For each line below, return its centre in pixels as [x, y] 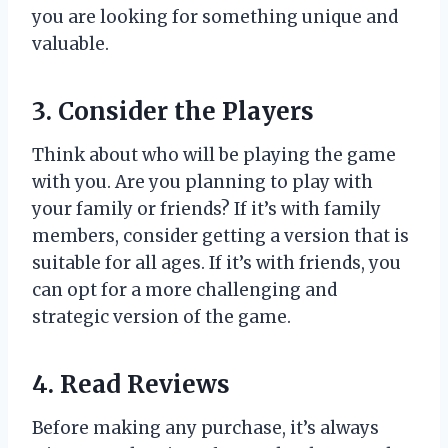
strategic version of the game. [161, 316]
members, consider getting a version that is [220, 235]
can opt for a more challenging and [184, 289]
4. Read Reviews [131, 384]
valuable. [70, 43]
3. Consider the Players [173, 111]
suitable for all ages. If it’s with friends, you [216, 262]
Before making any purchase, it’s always [205, 427]
